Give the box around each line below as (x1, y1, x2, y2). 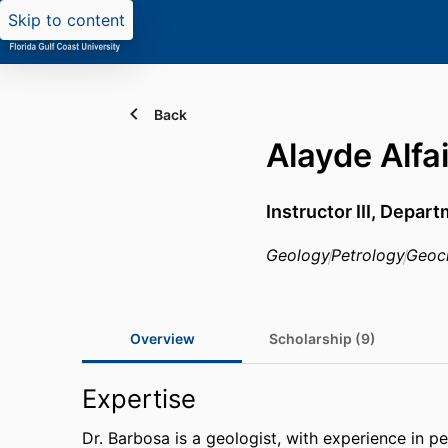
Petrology (331, 245, 405, 265)
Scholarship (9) (268, 330, 376, 347)
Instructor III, (266, 201, 380, 222)
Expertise (82, 383, 196, 414)
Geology (266, 245, 330, 265)
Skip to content (8, 10, 125, 30)
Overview (129, 330, 195, 347)
